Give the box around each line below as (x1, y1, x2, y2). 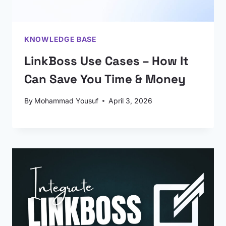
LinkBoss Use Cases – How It (24, 53, 189, 69)
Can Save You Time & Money (24, 71, 186, 87)
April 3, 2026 (108, 96, 153, 105)
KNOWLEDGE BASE (24, 35, 97, 43)
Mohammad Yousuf (34, 96, 99, 105)
